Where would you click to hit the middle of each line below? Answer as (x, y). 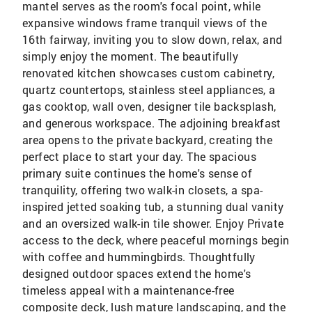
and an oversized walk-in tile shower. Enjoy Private (153, 223)
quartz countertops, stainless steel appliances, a (149, 89)
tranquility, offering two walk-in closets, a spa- (143, 190)
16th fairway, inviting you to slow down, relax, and (153, 39)
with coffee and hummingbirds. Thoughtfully (139, 257)
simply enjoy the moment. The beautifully (130, 56)
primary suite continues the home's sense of (138, 173)
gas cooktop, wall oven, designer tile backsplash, (149, 106)
